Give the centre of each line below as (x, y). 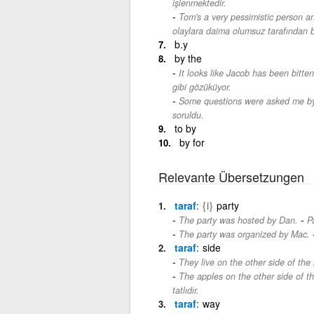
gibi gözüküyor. (202, 87)
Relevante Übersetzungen (231, 176)
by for (192, 142)
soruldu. (188, 115)
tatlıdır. (185, 290)
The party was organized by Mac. (244, 234)
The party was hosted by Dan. (238, 220)
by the (188, 58)
